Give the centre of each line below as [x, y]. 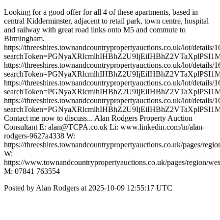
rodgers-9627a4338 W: [40, 136]
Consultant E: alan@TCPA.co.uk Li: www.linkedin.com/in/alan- [104, 127]
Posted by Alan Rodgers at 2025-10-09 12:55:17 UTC [88, 188]
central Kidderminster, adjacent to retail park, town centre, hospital [106, 21]
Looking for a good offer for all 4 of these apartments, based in [101, 12]
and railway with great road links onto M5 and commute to [95, 30]
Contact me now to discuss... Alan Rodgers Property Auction [98, 118]
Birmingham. [24, 39]
